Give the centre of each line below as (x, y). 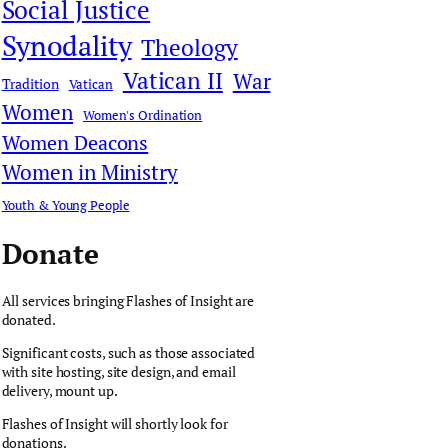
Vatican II (172, 80)
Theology (189, 47)
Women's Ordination (142, 115)
